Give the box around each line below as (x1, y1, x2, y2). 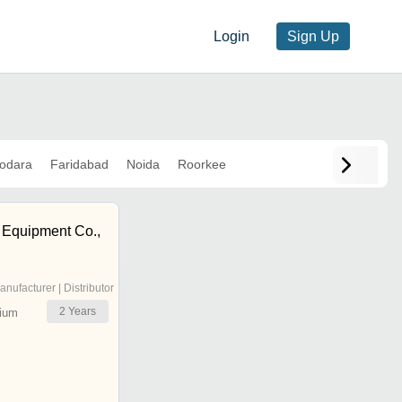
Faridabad (49, 156, 109, 171)
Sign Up (287, 29, 339, 45)
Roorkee (177, 156, 226, 171)
